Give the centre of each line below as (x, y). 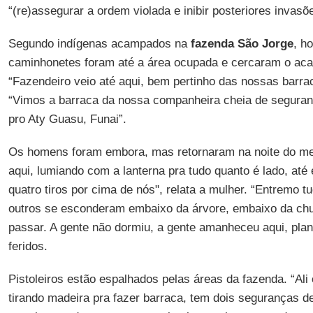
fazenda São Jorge (240, 44)
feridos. (28, 246)
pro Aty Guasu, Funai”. (67, 119)
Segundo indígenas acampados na (97, 44)
